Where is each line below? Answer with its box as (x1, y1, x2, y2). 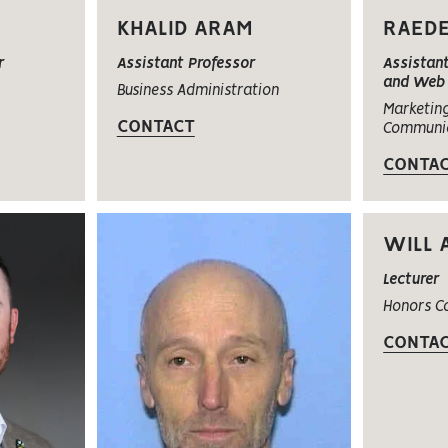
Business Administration (116, 84, 279, 99)
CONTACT (116, 119, 195, 136)
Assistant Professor (116, 57, 255, 72)
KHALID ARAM (116, 20, 253, 40)
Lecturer (383, 273, 440, 288)
